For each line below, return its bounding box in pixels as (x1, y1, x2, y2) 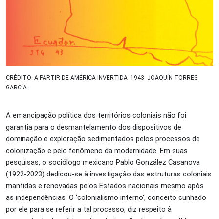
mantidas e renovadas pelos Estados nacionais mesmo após (6, 181, 204, 190)
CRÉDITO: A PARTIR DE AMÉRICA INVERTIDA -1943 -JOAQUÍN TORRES (6, 74, 197, 81)
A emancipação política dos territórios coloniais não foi (6, 110, 186, 120)
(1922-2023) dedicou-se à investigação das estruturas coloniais (6, 169, 212, 178)
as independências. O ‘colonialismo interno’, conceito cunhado (6, 193, 206, 202)
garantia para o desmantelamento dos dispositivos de (6, 122, 181, 131)
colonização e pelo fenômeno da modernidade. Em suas (6, 146, 188, 155)
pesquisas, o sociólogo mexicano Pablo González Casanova (6, 157, 200, 167)
